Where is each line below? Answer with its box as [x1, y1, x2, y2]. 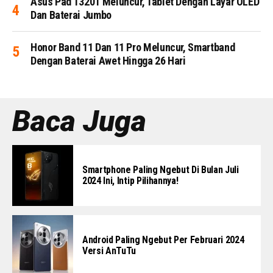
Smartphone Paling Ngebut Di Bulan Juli [82, 163, 239, 175]
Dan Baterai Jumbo [30, 8, 112, 21]
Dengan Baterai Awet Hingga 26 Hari [30, 54, 186, 67]
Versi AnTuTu [82, 244, 136, 257]
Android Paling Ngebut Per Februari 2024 [82, 233, 244, 246]
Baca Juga [12, 103, 146, 138]
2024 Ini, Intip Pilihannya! [82, 174, 179, 186]
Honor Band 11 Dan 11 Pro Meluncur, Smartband [30, 40, 235, 54]
